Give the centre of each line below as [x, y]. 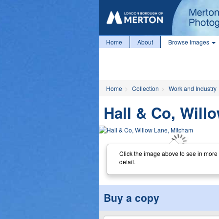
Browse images [189, 42]
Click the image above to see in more [168, 153]
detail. [127, 161]
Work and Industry [193, 88]
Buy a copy [131, 197]
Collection [145, 88]
